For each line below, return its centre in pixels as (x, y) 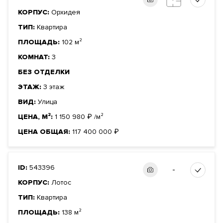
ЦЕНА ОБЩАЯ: (45, 132)
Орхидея (66, 12)
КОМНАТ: (35, 57)
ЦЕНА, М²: (36, 117)
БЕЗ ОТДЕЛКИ (44, 72)
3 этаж (54, 87)
